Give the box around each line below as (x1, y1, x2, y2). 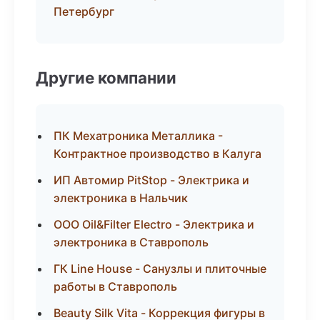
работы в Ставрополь (54, 279, 177, 294)
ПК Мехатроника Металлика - (54, 129, 223, 143)
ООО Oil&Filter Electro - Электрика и (54, 217, 254, 231)
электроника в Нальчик (54, 191, 188, 205)
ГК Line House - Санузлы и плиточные (54, 261, 266, 276)
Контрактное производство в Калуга (54, 146, 261, 161)
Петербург (54, 4, 114, 19)
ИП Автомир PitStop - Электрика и (54, 173, 249, 187)
